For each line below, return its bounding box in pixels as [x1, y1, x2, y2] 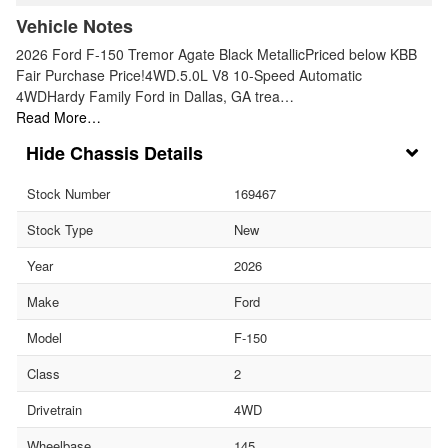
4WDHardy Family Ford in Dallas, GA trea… [16, 85, 294, 106]
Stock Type [27, 219, 93, 239]
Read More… [16, 106, 101, 127]
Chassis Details [70, 139, 203, 166]
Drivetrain [27, 399, 82, 419]
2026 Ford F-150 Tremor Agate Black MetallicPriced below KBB [16, 43, 417, 64]
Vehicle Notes [16, 12, 133, 39]
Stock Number [27, 183, 110, 203]
